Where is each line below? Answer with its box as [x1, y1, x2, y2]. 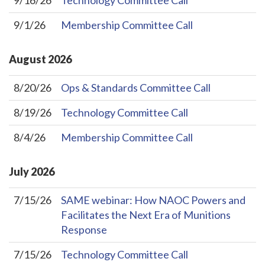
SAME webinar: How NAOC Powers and [61, 193, 245, 206]
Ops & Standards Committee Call [61, 81, 211, 95]
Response [61, 222, 107, 236]
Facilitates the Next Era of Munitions [61, 208, 231, 221]
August [9, 53, 46, 66]
